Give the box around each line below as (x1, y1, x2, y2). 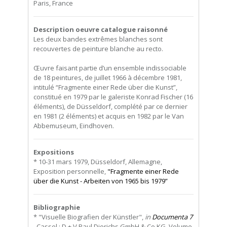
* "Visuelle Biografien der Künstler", (33, 212, 145, 221)
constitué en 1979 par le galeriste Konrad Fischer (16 (33, 92, 193, 101)
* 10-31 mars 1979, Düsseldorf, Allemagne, (33, 157, 162, 166)
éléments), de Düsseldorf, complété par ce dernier (33, 101, 187, 111)
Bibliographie (33, 202, 80, 212)
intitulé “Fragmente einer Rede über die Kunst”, (33, 82, 177, 92)
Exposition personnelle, (33, 166, 107, 176)
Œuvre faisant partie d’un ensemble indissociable (33, 63, 186, 72)
